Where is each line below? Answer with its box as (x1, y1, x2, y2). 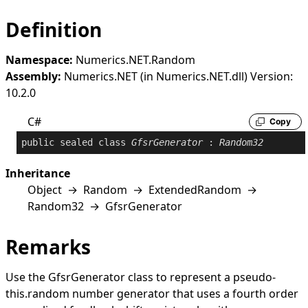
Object (27, 181, 62, 197)
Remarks (5, 233, 91, 260)
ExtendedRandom (148, 181, 241, 197)
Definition (5, 16, 102, 43)
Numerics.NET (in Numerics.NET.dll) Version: (61, 68, 293, 84)
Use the (5, 269, 48, 285)
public (21, 136, 54, 148)
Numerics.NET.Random (76, 52, 195, 67)
